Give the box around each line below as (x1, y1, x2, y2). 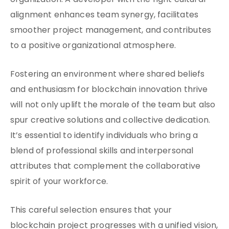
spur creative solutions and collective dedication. (10, 114, 211, 127)
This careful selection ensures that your (10, 204, 172, 217)
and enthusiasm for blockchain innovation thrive (10, 83, 208, 97)
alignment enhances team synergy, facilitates (10, 9, 199, 22)
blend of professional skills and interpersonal (10, 145, 194, 158)
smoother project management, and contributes (10, 24, 212, 37)
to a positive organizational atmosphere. (10, 39, 176, 53)
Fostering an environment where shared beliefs (10, 68, 205, 81)
